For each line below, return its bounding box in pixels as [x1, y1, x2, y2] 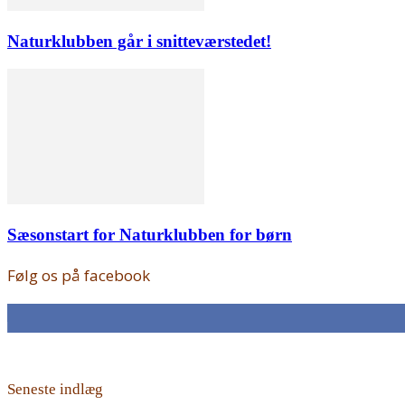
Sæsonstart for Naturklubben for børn [7, 224, 292, 244]
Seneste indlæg [7, 381, 103, 399]
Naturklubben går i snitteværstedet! [7, 32, 271, 52]
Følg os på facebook [7, 265, 150, 287]
